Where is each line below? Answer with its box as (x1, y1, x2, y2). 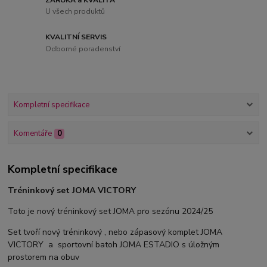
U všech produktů (45, 7, 105, 17)
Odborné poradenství (45, 44, 121, 54)
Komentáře (13, 128, 52, 139)
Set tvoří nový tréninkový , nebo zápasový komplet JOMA (8, 226, 223, 238)
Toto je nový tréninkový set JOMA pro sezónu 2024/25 (8, 206, 213, 218)
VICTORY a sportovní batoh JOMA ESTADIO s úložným (8, 239, 220, 251)
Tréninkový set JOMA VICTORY (8, 185, 139, 197)
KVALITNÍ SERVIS (45, 32, 107, 42)
